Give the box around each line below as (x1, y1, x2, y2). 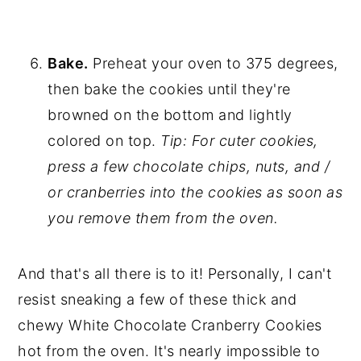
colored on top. (48, 132, 161, 149)
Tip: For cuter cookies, (160, 132, 318, 149)
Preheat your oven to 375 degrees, (88, 55, 338, 72)
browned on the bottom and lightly (48, 106, 293, 123)
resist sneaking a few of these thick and (18, 291, 297, 308)
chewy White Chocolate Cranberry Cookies (18, 317, 322, 334)
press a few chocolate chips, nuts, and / (48, 158, 330, 175)
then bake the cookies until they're (48, 81, 291, 98)
